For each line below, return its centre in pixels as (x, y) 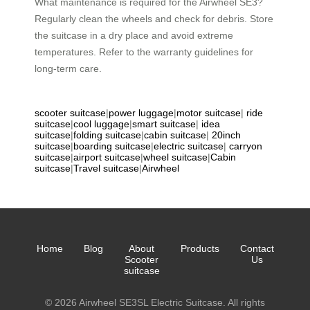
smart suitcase (164, 124)
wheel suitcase (175, 157)
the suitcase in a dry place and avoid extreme (134, 35)
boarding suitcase (112, 146)
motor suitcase (209, 112)
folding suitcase (107, 135)
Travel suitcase (106, 168)
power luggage (141, 112)
